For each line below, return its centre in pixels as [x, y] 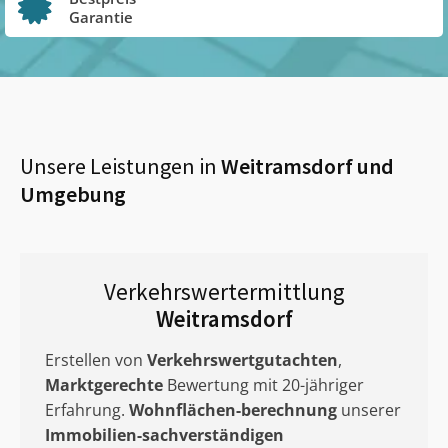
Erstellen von [96, 360]
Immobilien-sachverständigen [164, 435]
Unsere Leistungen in [118, 166]
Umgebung [73, 194]
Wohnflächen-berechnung [233, 410]
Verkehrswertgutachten [242, 360]
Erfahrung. [87, 410]
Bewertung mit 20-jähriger [263, 385]
